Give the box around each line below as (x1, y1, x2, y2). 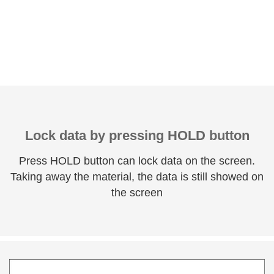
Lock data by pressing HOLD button (24, 128, 250, 144)
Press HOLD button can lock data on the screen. (19, 155, 255, 168)
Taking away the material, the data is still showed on (10, 171, 264, 183)
